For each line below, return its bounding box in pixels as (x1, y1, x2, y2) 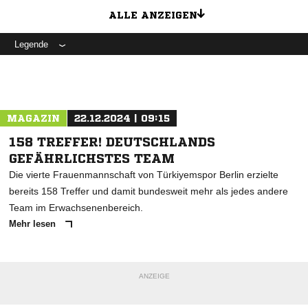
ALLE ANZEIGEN (108, 10, 197, 21)
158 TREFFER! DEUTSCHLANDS (9, 135, 215, 148)
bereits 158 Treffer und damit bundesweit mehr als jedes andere (9, 186, 288, 197)
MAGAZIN (7, 113, 60, 124)
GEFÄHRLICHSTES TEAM (9, 152, 175, 165)
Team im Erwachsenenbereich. (9, 202, 143, 214)
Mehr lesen (9, 219, 58, 230)
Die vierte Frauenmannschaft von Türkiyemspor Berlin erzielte (9, 169, 278, 181)
